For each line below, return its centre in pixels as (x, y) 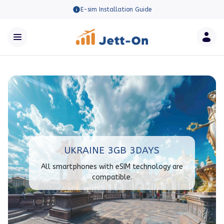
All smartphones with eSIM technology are (112, 167)
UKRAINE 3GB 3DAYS (112, 150)
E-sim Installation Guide (116, 9)
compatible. (112, 177)
